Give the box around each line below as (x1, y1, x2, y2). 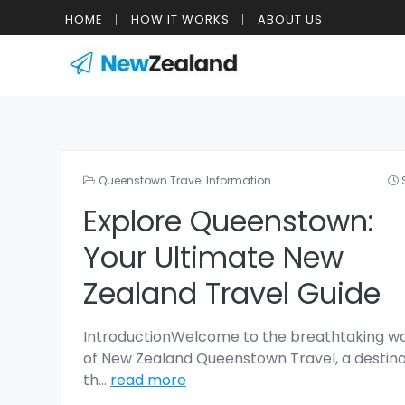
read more (110, 370, 186, 391)
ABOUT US (258, 11, 323, 28)
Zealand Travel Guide (83, 273, 381, 314)
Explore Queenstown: (83, 201, 374, 241)
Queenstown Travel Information (99, 173, 271, 188)
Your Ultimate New (83, 237, 344, 278)
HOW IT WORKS (131, 11, 230, 28)
